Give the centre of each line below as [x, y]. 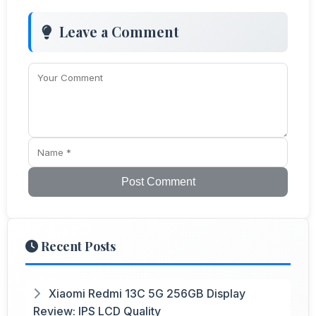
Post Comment [158, 181]
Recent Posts [77, 246]
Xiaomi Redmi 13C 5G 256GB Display [146, 293]
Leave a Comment [119, 31]
